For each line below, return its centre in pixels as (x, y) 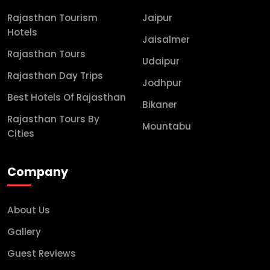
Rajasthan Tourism (52, 17)
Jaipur (157, 17)
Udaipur (161, 61)
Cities (21, 133)
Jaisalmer (166, 39)
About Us (29, 210)
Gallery (24, 231)
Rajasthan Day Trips (55, 75)
